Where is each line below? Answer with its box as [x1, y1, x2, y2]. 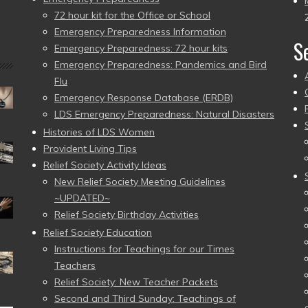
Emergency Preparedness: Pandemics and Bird [54, 58, 267, 71]
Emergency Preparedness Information [54, 25, 226, 38]
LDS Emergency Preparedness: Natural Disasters [54, 107, 274, 120]
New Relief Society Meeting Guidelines [54, 175, 225, 188]
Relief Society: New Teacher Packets [54, 275, 218, 288]
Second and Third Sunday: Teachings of [54, 291, 236, 305]
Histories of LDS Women [43, 125, 155, 138]
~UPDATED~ [54, 191, 110, 204]
